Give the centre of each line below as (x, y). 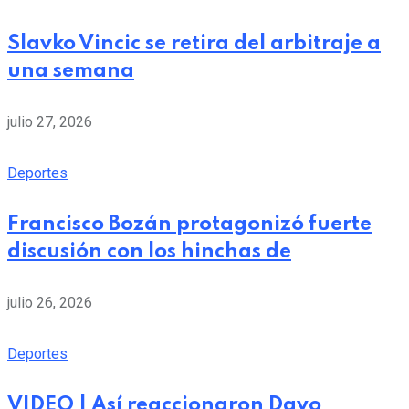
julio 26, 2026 (50, 303)
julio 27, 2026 (50, 122)
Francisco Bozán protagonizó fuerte (189, 225)
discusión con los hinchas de (149, 252)
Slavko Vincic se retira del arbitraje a (194, 44)
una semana (71, 72)
